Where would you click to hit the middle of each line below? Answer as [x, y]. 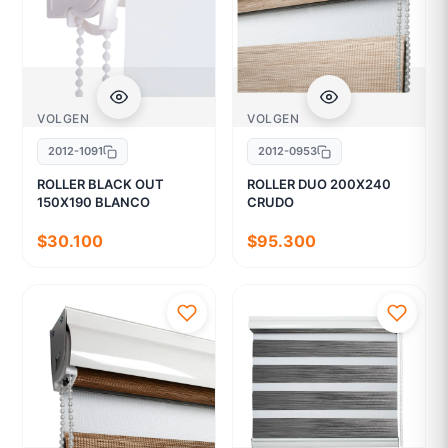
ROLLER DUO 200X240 [319, 184]
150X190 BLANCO [94, 202]
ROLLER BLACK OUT [101, 184]
